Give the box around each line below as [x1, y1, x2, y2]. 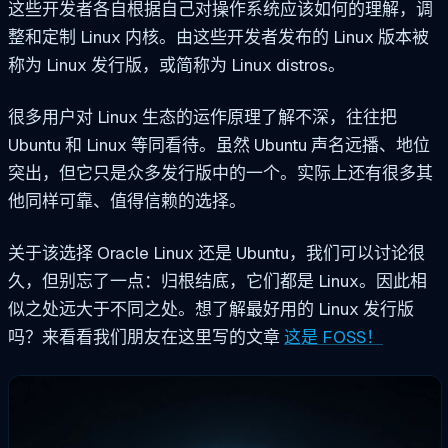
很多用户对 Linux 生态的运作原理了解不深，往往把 [8, 106, 397, 129]
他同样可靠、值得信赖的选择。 [8, 190, 250, 213]
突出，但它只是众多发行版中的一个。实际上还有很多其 [8, 162, 433, 185]
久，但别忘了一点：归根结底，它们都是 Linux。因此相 [8, 270, 427, 292]
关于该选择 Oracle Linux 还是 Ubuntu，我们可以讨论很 [8, 242, 425, 264]
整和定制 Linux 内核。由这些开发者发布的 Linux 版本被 [8, 26, 429, 49]
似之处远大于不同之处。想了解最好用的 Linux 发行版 [8, 298, 414, 320]
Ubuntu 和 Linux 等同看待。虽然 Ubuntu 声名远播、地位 [8, 134, 430, 157]
